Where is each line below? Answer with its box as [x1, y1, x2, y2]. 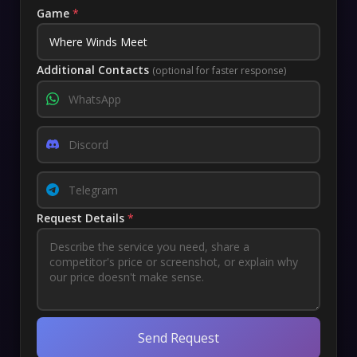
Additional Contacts [37, 61, 152, 77]
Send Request [138, 328, 219, 347]
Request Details [37, 210, 127, 226]
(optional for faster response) [152, 63, 286, 77]
